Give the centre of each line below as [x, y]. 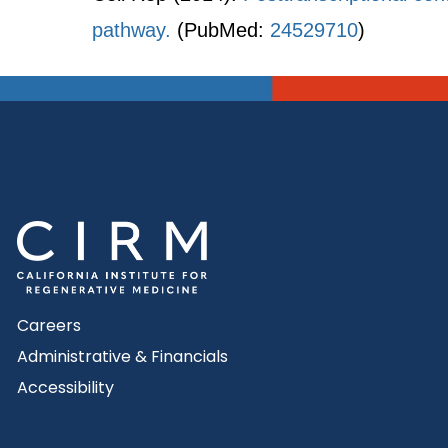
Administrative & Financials [122, 357]
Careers [49, 326]
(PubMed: [220, 30]
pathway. [131, 30]
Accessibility [65, 388]
